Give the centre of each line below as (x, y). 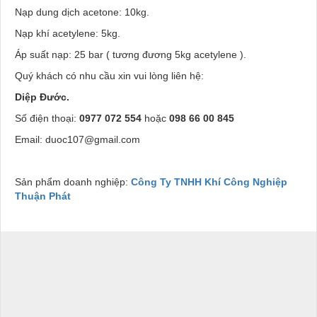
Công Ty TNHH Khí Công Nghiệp (209, 181)
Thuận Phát (43, 196)
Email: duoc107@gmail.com (77, 139)
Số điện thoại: (47, 118)
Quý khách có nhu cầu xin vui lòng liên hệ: (109, 75)
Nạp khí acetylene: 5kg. (68, 33)
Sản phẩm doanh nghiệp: (73, 181)
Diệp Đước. (42, 97)
